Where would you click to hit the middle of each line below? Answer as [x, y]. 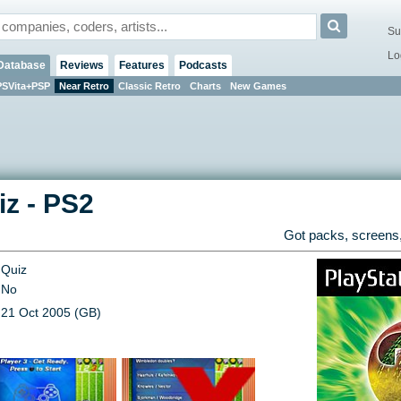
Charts [205, 85]
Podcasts [203, 65]
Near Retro [84, 85]
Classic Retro [149, 85]
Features [141, 65]
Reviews [82, 65]
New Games [258, 85]
